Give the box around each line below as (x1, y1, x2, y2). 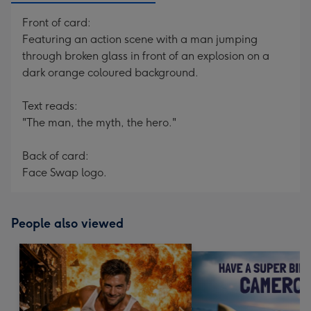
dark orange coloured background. (22, 66, 199, 79)
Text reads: (22, 99, 78, 112)
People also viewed (11, 216, 124, 231)
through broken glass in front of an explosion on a (22, 49, 269, 62)
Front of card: (22, 16, 91, 29)
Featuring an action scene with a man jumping (22, 33, 258, 46)
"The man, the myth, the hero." (22, 116, 176, 129)
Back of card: (22, 149, 89, 162)
